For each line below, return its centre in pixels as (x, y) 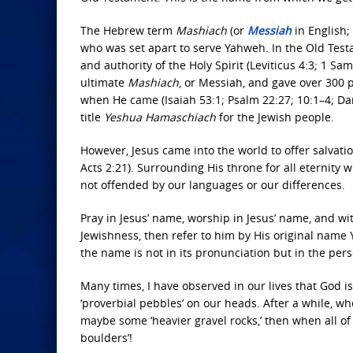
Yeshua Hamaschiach (160, 117)
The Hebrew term (128, 30)
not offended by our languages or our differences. (213, 185)
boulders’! (106, 338)
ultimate (104, 82)
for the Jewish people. (275, 117)
